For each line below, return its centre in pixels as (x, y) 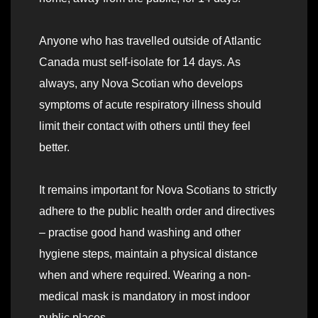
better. (54, 148)
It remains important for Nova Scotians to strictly (158, 190)
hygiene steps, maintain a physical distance (148, 254)
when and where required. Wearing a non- (145, 275)
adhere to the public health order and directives (157, 212)
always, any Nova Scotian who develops (141, 84)
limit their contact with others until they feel (145, 126)
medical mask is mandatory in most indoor (144, 297)
